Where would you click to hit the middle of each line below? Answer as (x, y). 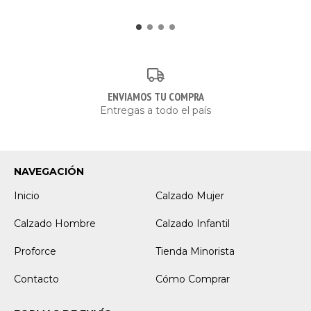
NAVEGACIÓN (49, 171)
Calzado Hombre (55, 223)
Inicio (27, 195)
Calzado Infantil (193, 223)
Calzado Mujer (190, 195)
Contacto (36, 279)
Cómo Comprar (193, 279)
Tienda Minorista (195, 251)
